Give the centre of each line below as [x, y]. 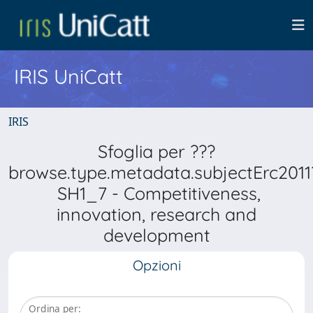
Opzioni [156, 265]
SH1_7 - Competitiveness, [156, 193]
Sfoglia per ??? [156, 151]
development [156, 235]
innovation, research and [156, 214]
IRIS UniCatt [68, 76]
